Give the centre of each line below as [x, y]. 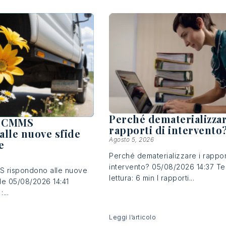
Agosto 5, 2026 [132, 139]
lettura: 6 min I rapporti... [152, 178]
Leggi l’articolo [133, 217]
